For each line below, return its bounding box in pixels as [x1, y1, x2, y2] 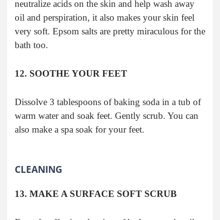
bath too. [15, 39, 48, 50]
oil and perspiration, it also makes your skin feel [15, 12, 194, 23]
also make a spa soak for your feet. [15, 124, 144, 135]
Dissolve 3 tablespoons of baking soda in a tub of [15, 96, 201, 107]
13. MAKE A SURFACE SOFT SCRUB [15, 188, 177, 199]
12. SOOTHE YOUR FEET [15, 68, 127, 79]
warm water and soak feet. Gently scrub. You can [15, 110, 198, 121]
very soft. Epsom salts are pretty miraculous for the [15, 26, 205, 36]
